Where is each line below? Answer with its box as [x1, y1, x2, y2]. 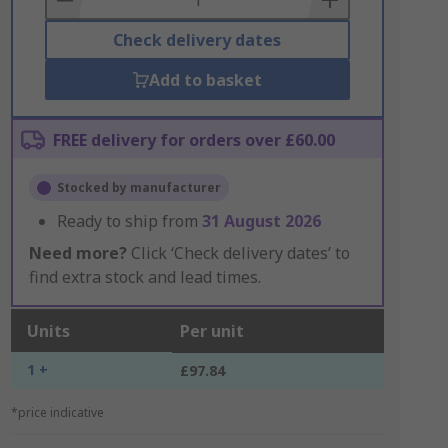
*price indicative [10, 404, 104, 421]
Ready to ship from [56, 210, 202, 232]
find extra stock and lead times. [28, 266, 261, 288]
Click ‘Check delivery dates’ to [126, 242, 350, 264]
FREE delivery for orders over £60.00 [52, 129, 335, 151]
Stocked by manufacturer [56, 179, 221, 196]
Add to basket [148, 69, 262, 91]
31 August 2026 [201, 210, 321, 232]
